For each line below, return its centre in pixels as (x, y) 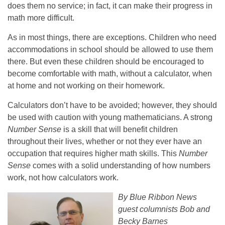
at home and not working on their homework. (86, 86)
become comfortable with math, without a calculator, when (110, 74)
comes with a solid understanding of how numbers (121, 166)
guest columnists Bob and (164, 209)
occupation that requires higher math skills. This (93, 154)
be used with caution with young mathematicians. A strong (110, 118)
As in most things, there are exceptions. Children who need (112, 38)
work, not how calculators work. (63, 178)
